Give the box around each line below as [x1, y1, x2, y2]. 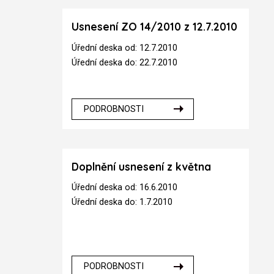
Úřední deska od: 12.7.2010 [72, 42, 178, 53]
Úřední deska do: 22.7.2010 [72, 57, 178, 68]
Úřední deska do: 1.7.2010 [72, 197, 173, 208]
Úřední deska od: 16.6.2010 [72, 182, 178, 193]
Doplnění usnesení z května [72, 160, 212, 173]
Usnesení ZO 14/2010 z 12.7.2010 [72, 20, 238, 34]
